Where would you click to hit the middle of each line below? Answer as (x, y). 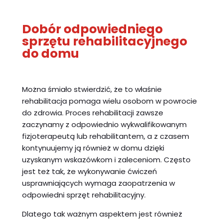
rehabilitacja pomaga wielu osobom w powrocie (109, 101)
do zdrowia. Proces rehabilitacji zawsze (92, 112)
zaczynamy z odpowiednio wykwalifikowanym (104, 124)
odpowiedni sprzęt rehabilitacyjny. (84, 195)
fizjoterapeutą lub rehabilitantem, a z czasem (105, 136)
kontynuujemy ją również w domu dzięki (93, 148)
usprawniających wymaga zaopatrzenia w (98, 183)
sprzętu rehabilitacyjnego (104, 41)
